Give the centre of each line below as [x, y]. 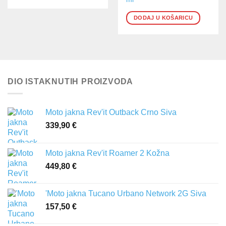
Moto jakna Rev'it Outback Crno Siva [111, 112]
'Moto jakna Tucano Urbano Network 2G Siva [126, 194]
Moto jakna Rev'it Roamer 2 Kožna [107, 153]
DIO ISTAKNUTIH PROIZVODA [71, 81]
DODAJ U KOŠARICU [163, 18]
